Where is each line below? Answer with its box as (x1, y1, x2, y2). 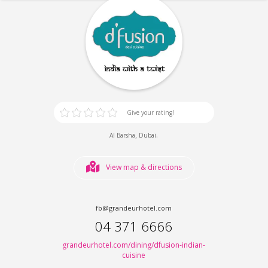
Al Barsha (109, 130, 136, 139)
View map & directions (105, 162, 182, 172)
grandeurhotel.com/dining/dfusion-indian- (62, 239, 206, 250)
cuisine (122, 249, 146, 260)
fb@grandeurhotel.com (96, 203, 172, 212)
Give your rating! (126, 108, 174, 117)
